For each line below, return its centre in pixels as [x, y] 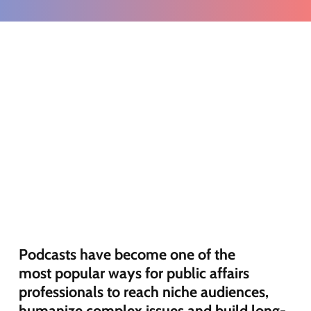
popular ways [98, 273]
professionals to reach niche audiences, [143, 292]
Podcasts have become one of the [127, 254]
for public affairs [195, 273]
